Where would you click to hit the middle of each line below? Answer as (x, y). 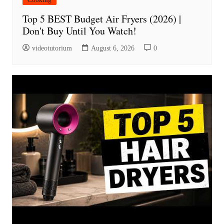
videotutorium (52, 48)
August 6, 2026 (112, 48)
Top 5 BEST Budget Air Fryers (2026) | (101, 19)
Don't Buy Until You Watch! (79, 31)
